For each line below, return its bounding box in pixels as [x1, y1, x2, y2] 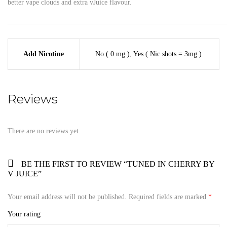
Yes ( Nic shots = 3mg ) [133, 50, 202, 58]
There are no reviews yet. [8, 127, 81, 135]
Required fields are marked [129, 193, 208, 201]
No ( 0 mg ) [95, 50, 130, 58]
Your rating [8, 210, 41, 218]
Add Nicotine [23, 50, 64, 58]
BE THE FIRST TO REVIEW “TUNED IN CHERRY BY [21, 160, 214, 169]
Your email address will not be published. [8, 193, 127, 201]
